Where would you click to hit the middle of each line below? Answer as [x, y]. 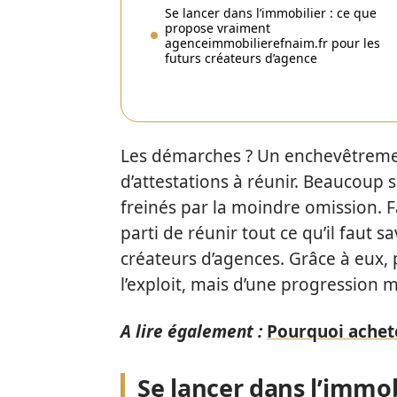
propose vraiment [218, 28]
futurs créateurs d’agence [241, 58]
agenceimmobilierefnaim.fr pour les [272, 43]
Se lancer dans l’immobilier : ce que [271, 13]
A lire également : [191, 331]
